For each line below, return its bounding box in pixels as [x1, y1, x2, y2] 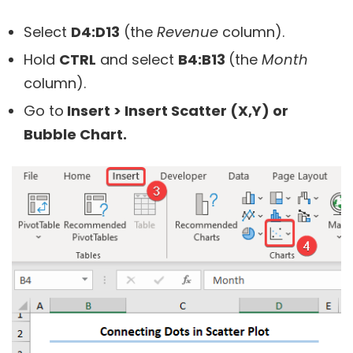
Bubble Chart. [24, 124, 127, 144]
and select [96, 49, 178, 69]
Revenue [157, 21, 218, 42]
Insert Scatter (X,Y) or [124, 100, 288, 121]
